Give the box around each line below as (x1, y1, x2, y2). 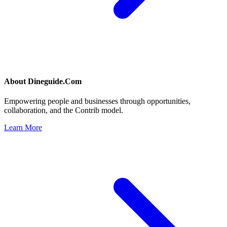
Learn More (4, 123, 42, 132)
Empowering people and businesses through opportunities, (4, 97, 191, 106)
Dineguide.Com (28, 77, 82, 86)
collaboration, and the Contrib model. (4, 106, 123, 115)
